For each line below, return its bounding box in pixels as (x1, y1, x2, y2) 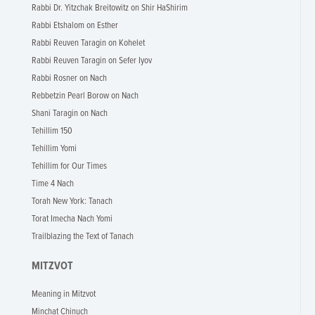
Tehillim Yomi (32, 143, 77, 155)
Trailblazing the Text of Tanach (32, 231, 134, 243)
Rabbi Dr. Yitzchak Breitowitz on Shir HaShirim (32, 2, 188, 14)
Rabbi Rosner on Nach (32, 72, 107, 84)
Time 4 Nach (32, 178, 74, 190)
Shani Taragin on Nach (32, 108, 108, 120)
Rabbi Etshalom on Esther (32, 20, 118, 32)
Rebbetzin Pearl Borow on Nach (32, 90, 139, 102)
